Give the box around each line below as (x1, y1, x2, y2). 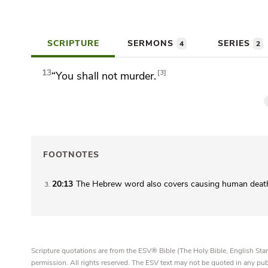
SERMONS (127, 38, 176, 49)
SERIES (218, 38, 253, 49)
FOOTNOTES (43, 149, 99, 161)
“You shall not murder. (51, 68, 157, 83)
